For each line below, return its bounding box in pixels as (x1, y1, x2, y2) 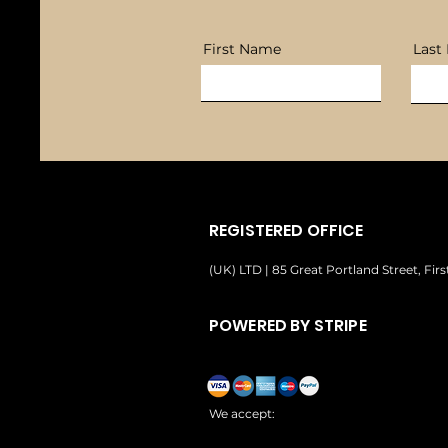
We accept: (209, 405, 275, 421)
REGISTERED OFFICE (209, 218, 363, 242)
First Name (203, 39, 281, 58)
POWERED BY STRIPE (209, 313, 367, 337)
